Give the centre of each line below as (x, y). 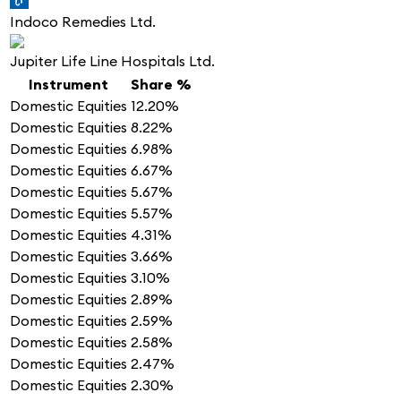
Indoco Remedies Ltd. (83, 22)
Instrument (68, 85)
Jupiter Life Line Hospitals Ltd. (112, 61)
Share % (161, 85)
